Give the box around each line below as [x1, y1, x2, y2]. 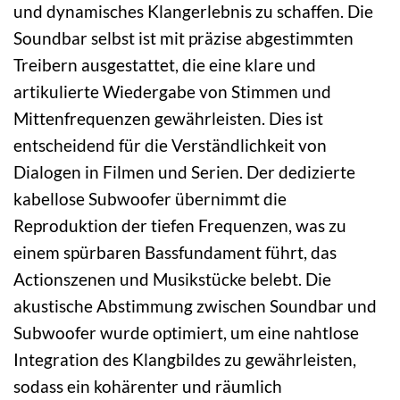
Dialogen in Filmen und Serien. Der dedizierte [13, 162, 355, 183]
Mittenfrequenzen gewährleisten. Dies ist [13, 108, 323, 129]
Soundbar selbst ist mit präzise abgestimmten [13, 28, 354, 49]
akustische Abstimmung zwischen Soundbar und [13, 296, 377, 317]
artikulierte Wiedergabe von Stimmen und [13, 81, 331, 103]
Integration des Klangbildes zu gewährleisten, [13, 349, 356, 371]
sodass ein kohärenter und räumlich [13, 376, 282, 397]
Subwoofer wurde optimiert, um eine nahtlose [13, 322, 359, 344]
